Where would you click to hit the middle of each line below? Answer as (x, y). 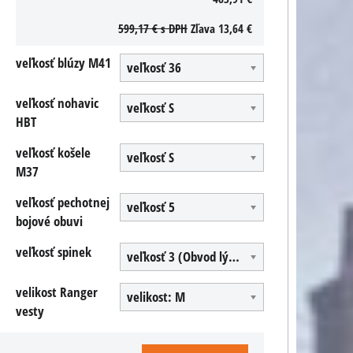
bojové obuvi (49, 221)
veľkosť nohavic (57, 103)
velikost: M (156, 297)
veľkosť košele (53, 152)
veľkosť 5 (151, 207)
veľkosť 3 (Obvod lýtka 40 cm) (234, 256)
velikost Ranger (57, 292)
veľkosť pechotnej (63, 202)
